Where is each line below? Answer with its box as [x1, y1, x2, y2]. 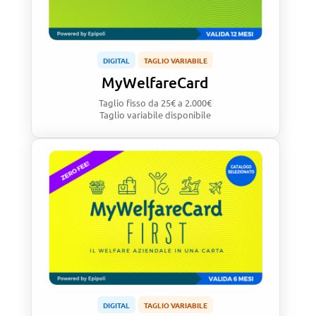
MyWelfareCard [102, 73, 209, 92]
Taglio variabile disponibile [99, 109, 212, 121]
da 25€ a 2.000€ [148, 97, 212, 109]
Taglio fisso [99, 97, 149, 109]
